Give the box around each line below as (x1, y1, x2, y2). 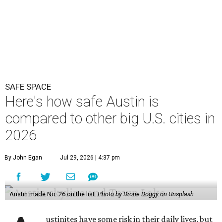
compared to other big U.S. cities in (5, 110, 215, 127)
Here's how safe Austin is (5, 93, 159, 110)
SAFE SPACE (5, 82, 51, 92)
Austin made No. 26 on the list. (9, 190, 98, 198)
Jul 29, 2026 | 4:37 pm (60, 154, 120, 161)
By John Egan (4, 154, 42, 161)
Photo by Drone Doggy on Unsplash (97, 190, 194, 198)
